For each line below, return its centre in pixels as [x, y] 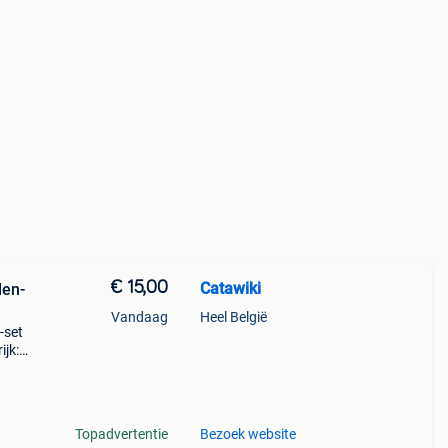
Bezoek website [247, 434]
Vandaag [139, 317]
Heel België [233, 317]
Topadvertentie [121, 434]
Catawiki [230, 288]
